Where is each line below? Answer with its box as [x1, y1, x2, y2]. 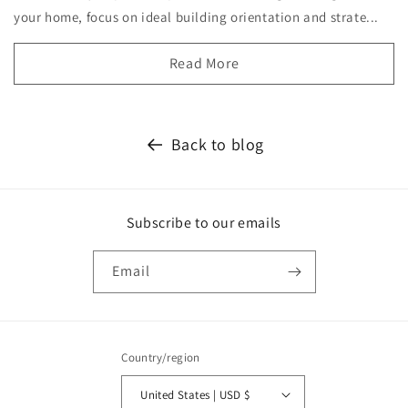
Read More [168, 53, 240, 73]
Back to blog [170, 133, 265, 155]
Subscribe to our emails [127, 213, 281, 232]
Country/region [121, 350, 200, 365]
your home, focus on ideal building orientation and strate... [14, 7, 380, 25]
